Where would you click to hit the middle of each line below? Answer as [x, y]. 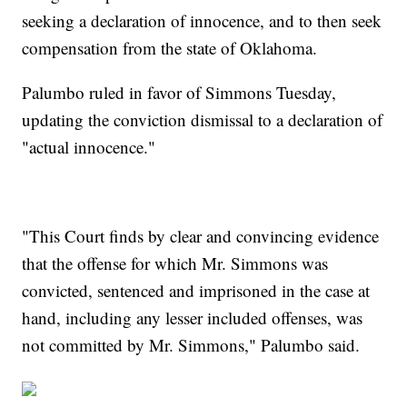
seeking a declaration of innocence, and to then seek [202, 21]
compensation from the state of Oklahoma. [170, 48]
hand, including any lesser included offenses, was [193, 318]
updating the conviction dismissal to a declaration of [203, 120]
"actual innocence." [89, 147]
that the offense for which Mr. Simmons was [175, 263]
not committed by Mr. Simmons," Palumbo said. [191, 345]
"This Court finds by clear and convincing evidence [201, 236]
